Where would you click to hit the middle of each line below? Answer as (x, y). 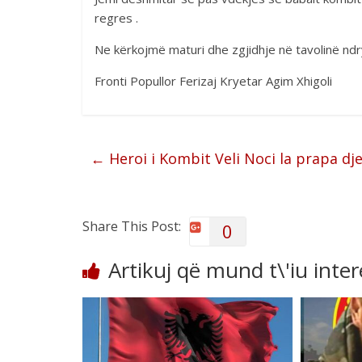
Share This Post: (132, 226)
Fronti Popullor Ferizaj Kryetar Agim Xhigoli (213, 81)
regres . (116, 18)
